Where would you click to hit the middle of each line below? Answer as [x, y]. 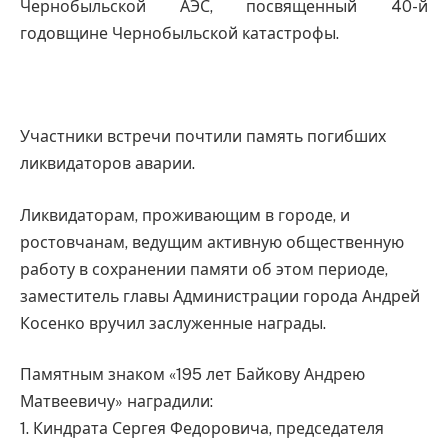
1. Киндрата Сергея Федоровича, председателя [202, 429]
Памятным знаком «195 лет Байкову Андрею [192, 375]
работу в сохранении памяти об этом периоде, [204, 269]
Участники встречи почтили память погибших [203, 137]
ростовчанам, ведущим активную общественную [212, 242]
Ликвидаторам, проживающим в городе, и [185, 215]
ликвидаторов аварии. [111, 164]
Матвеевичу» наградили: [120, 402]
